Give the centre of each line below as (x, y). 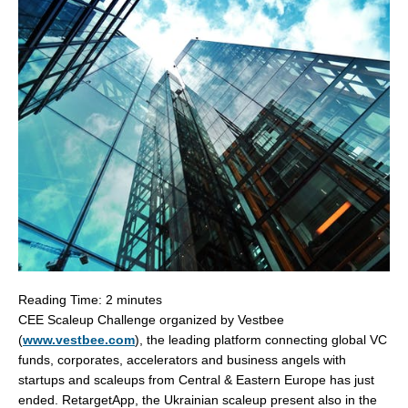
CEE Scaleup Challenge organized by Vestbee (151, 320)
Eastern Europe (281, 380)
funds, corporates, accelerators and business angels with (182, 360)
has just (350, 380)
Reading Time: (62, 300)
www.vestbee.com (79, 340)
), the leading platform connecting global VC (261, 340)
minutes (139, 300)
